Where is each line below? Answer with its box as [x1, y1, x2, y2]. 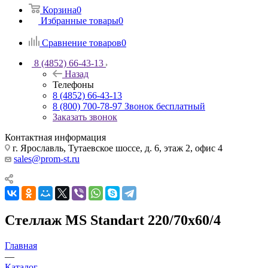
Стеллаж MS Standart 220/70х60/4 [5, 212, 221, 229]
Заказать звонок [53, 112, 117, 123]
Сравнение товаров [42, 38, 121, 48]
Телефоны [53, 80, 94, 90]
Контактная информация [5, 132, 106, 143]
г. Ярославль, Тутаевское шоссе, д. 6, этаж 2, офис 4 [10, 143, 223, 154]
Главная [5, 240, 37, 251]
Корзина [42, 5, 77, 16]
